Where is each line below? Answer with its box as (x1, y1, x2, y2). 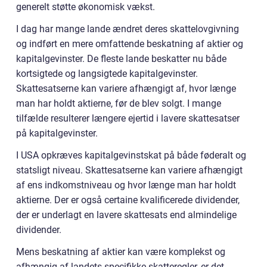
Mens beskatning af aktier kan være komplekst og (16, 246, 225, 257)
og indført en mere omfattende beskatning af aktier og (16, 38, 243, 49)
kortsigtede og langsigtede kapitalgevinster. (16, 67, 198, 79)
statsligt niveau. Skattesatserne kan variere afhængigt (16, 164, 243, 176)
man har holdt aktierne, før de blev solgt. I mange (16, 97, 221, 109)
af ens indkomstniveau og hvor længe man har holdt (16, 179, 236, 191)
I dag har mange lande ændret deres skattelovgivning (16, 23, 239, 35)
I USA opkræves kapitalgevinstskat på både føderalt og (16, 149, 246, 161)
